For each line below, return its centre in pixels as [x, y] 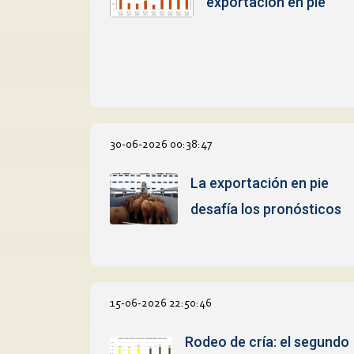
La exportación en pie [260, 183]
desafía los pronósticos [266, 209]
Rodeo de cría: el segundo [267, 341]
